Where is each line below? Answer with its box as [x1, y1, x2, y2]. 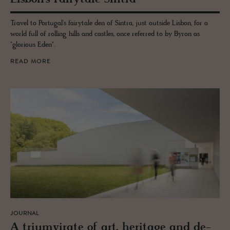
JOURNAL [10, 210, 39, 217]
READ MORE [10, 59, 51, 65]
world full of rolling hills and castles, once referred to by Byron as [10, 30, 200, 39]
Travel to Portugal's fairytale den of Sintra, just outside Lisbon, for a [10, 19, 208, 28]
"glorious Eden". [10, 41, 55, 50]
